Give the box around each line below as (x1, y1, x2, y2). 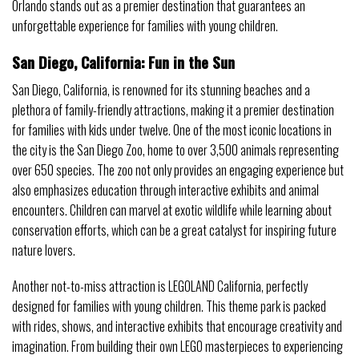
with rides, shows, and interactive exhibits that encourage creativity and (12, 317, 342, 337)
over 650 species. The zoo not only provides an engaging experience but (12, 159, 344, 179)
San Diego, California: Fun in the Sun (12, 50, 235, 75)
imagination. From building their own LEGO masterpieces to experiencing (12, 337, 343, 357)
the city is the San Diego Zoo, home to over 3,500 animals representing (12, 139, 339, 159)
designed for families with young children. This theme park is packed (12, 296, 326, 317)
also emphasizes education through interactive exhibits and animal (12, 179, 319, 200)
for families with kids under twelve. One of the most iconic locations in (12, 119, 332, 139)
